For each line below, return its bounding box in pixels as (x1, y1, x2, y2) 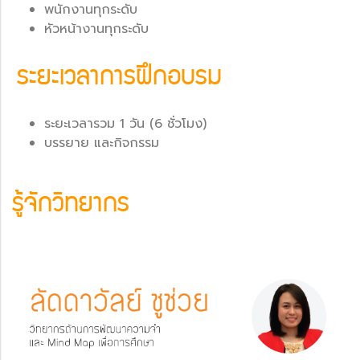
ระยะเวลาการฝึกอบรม (17, 67, 222, 90)
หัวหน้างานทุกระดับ (44, 18, 149, 39)
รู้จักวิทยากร (12, 194, 129, 217)
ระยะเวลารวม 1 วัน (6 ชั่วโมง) (44, 113, 207, 133)
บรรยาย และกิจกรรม (44, 133, 159, 153)
